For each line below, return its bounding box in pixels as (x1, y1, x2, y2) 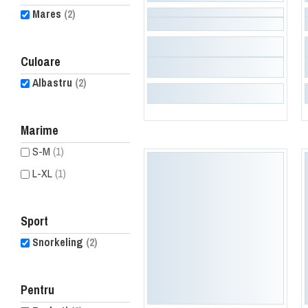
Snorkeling (32, 234, 86, 250)
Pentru (21, 280, 54, 298)
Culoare (21, 52, 60, 70)
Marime (21, 121, 58, 139)
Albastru (32, 74, 75, 90)
